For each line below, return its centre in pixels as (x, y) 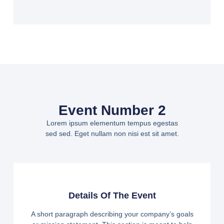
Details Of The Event (112, 196)
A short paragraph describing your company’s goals (112, 214)
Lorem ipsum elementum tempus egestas (112, 123)
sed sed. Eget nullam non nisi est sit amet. (112, 134)
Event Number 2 (112, 110)
